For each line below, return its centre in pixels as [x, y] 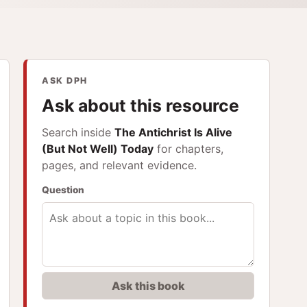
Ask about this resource [141, 105]
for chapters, [189, 148]
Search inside [78, 132]
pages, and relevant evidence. [120, 165]
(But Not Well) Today [98, 148]
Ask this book [148, 285]
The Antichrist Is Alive [174, 132]
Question [63, 189]
